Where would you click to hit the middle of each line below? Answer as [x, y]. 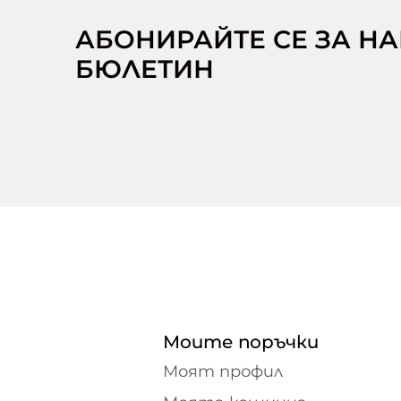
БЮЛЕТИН [145, 69]
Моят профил [223, 372]
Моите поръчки [241, 342]
